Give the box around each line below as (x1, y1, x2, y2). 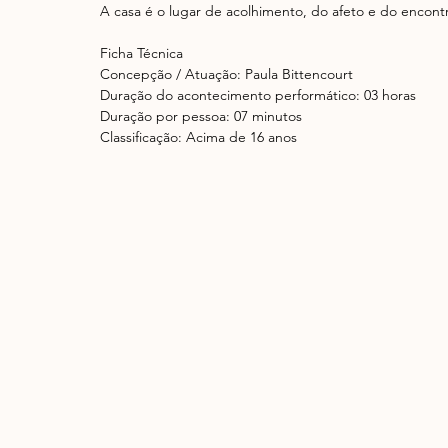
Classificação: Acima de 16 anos (100, 128, 297, 147)
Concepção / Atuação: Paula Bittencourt (100, 65, 353, 84)
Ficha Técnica (100, 44, 183, 63)
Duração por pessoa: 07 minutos (100, 107, 302, 126)
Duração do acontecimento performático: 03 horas (100, 86, 416, 105)
